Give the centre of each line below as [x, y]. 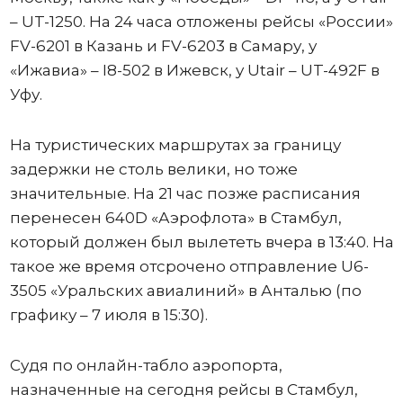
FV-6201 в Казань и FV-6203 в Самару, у [163, 45]
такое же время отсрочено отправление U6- [189, 266]
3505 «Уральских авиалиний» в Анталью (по [185, 290]
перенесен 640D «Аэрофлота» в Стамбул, [175, 217]
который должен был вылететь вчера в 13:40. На [201, 242]
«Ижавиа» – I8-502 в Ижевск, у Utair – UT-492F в [194, 70]
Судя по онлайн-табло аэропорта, [146, 365]
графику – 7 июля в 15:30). [108, 314]
